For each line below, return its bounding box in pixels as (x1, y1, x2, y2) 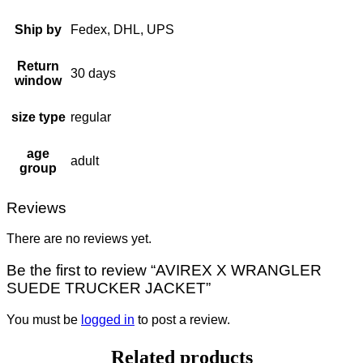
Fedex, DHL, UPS (70, 22, 174, 36)
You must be (6, 312, 81, 327)
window (15, 73, 62, 88)
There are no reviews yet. (6, 232, 152, 246)
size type (11, 109, 66, 124)
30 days (70, 66, 116, 80)
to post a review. (135, 312, 230, 327)
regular (70, 109, 111, 124)
